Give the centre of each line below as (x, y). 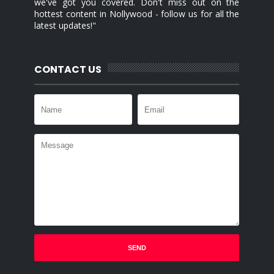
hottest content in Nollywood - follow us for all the (137, 14)
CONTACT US (68, 69)
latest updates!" (65, 25)
